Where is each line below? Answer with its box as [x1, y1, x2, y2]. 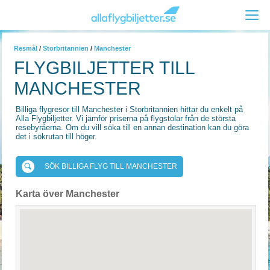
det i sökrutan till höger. [16, 132, 97, 141]
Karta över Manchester [16, 189, 119, 199]
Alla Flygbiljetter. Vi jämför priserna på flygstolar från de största [16, 114, 236, 123]
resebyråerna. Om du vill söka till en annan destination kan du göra [16, 123, 249, 132]
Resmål [14, 45, 37, 52]
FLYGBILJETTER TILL [14, 58, 195, 78]
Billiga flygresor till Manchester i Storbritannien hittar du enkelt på [16, 105, 243, 114]
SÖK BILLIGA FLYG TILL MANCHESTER [45, 162, 177, 171]
